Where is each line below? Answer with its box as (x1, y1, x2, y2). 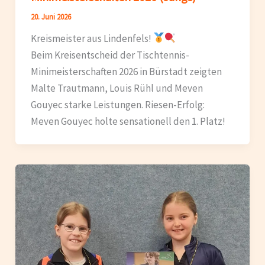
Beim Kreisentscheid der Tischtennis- (30, 48, 189, 62)
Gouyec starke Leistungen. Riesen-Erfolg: (30, 98, 205, 111)
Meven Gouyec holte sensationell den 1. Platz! (30, 114, 225, 128)
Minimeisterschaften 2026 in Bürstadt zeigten (30, 64, 222, 78)
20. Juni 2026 (30, 11, 71, 22)
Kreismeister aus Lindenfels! (30, 31, 153, 45)
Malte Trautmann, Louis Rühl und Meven (30, 81, 203, 95)
